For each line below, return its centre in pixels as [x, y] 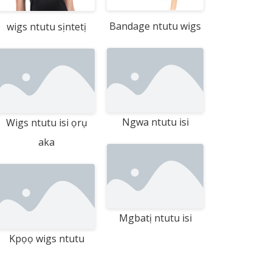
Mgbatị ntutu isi [155, 218]
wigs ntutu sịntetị [47, 27]
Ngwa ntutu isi [155, 122]
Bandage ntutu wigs [155, 26]
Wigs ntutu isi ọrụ [46, 123]
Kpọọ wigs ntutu [46, 238]
